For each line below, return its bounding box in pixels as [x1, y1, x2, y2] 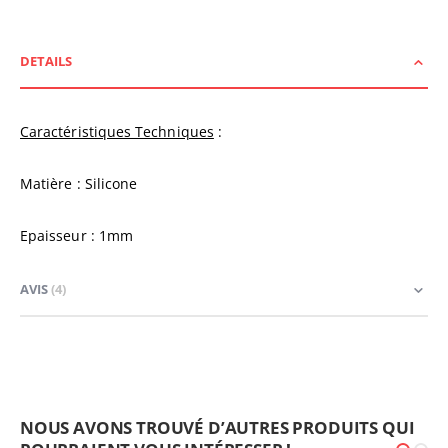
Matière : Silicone [20, 174, 138, 194]
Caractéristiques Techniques [20, 122, 214, 142]
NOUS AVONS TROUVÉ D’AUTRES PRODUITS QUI [20, 416, 415, 440]
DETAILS [20, 52, 72, 71]
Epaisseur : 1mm [20, 226, 134, 246]
